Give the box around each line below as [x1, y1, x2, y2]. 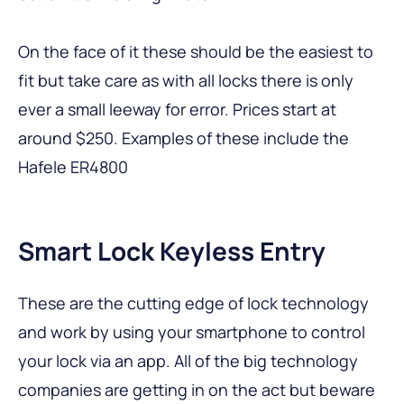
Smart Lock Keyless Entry [18, 233, 326, 268]
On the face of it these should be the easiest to [18, 40, 373, 62]
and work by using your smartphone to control [18, 320, 365, 343]
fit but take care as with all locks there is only [18, 69, 353, 91]
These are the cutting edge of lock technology [18, 291, 369, 314]
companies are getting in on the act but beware [18, 378, 375, 400]
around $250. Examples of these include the [18, 126, 349, 149]
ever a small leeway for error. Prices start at [18, 97, 336, 120]
